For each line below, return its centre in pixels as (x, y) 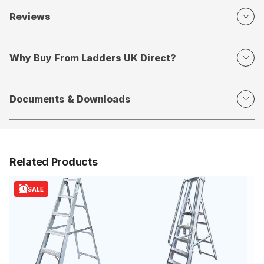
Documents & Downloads (70, 99)
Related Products (54, 162)
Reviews (30, 16)
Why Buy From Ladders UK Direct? (93, 57)
